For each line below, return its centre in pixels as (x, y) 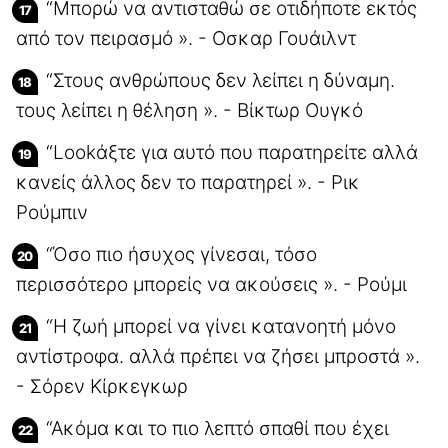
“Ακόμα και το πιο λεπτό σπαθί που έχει (217, 428)
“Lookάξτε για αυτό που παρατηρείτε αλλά (232, 152)
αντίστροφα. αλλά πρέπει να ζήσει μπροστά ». (218, 356)
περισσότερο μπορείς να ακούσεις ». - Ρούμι (211, 284)
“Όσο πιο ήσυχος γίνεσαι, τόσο (181, 254)
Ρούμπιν (52, 212)
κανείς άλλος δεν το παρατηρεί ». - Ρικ (188, 182)
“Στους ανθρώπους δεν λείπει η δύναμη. (220, 80)
